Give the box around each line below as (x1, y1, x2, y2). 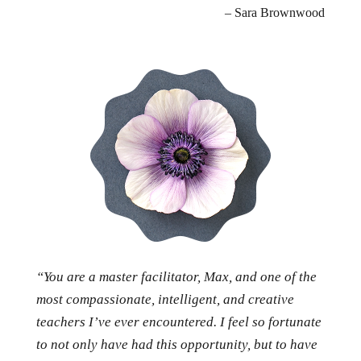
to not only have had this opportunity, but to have (35, 337, 317, 353)
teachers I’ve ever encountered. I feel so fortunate (35, 314, 322, 330)
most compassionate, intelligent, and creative (35, 292, 294, 308)
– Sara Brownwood (225, 6, 326, 20)
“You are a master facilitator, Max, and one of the (35, 269, 317, 285)
